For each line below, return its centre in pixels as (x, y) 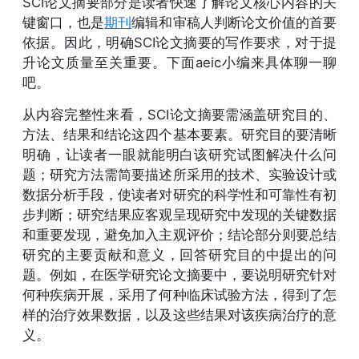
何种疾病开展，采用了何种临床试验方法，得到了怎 (179, 294)
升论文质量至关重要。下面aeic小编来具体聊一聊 (179, 62)
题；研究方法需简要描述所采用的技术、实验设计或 (179, 174)
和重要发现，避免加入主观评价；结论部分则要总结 (179, 234)
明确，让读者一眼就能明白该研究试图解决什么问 (179, 154)
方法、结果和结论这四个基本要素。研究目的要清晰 (179, 134)
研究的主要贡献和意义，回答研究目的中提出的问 (179, 254)
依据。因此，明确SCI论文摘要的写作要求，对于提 (179, 42)
